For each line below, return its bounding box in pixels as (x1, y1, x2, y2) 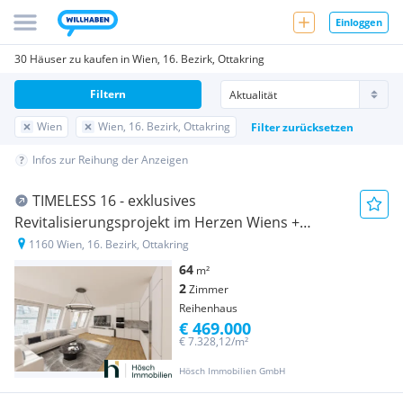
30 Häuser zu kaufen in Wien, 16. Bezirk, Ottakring (14, 51, 264, 67)
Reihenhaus (179, 300, 237, 316)
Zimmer (189, 282, 228, 297)
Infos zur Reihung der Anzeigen (32, 152, 188, 167)
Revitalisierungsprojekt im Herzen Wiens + (14, 212, 300, 232)
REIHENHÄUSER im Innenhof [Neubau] (14, 234, 273, 254)
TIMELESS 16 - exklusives (32, 191, 196, 210)
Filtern (90, 86, 126, 102)
